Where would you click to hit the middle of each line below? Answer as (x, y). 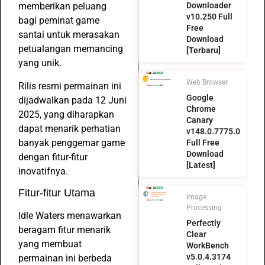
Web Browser (207, 83)
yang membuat (50, 244)
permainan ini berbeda (65, 258)
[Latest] (201, 165)
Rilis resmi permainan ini (70, 86)
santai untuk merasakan (69, 35)
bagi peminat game (59, 21)
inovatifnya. (43, 171)
